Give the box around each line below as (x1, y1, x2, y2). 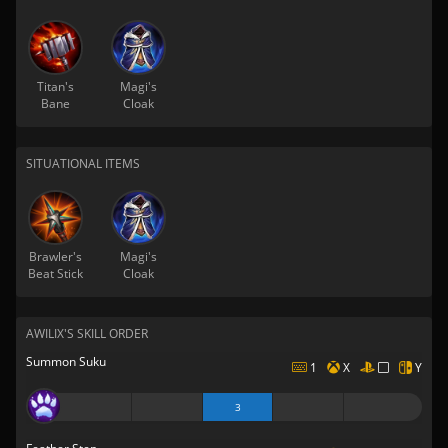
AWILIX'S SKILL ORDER (26, 325, 148, 342)
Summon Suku (26, 353, 106, 370)
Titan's (36, 78, 74, 95)
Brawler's (28, 248, 82, 265)
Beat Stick (27, 265, 83, 282)
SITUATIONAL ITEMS (26, 155, 140, 172)
